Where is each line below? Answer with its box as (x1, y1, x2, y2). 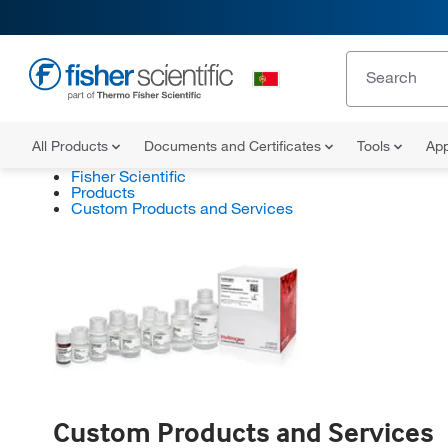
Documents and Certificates (144, 137, 325, 155)
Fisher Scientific (70, 166, 186, 186)
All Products (32, 137, 112, 155)
